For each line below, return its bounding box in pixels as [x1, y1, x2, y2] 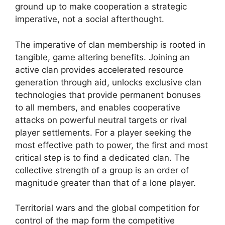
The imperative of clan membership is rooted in [15, 39, 205, 50]
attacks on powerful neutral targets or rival [15, 115, 187, 125]
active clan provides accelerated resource [15, 64, 183, 75]
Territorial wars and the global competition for [15, 203, 199, 213]
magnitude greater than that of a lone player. [15, 177, 196, 188]
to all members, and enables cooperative [15, 102, 180, 113]
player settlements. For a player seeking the [15, 127, 191, 138]
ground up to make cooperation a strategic [15, 2, 187, 12]
